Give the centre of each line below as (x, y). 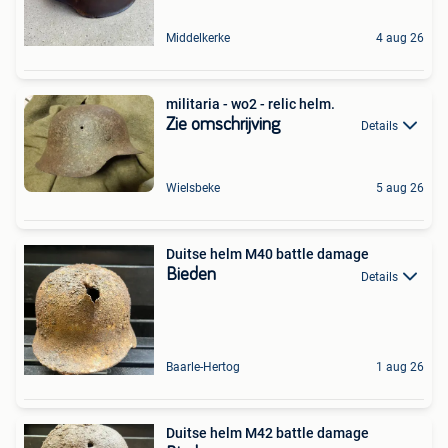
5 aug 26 (400, 188)
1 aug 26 (400, 367)
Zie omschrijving (223, 124)
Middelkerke (198, 37)
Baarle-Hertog (203, 367)
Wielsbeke (193, 188)
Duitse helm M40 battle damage (267, 254)
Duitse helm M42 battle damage (267, 433)
